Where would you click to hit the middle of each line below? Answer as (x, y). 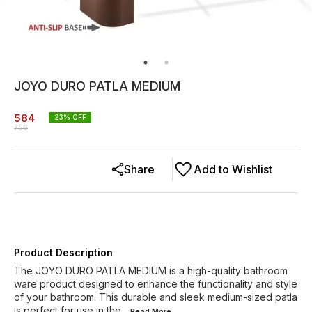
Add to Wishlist (233, 169)
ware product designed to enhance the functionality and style (156, 284)
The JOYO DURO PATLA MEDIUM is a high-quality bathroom (151, 271)
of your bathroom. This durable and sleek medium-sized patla (156, 297)
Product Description (63, 252)
